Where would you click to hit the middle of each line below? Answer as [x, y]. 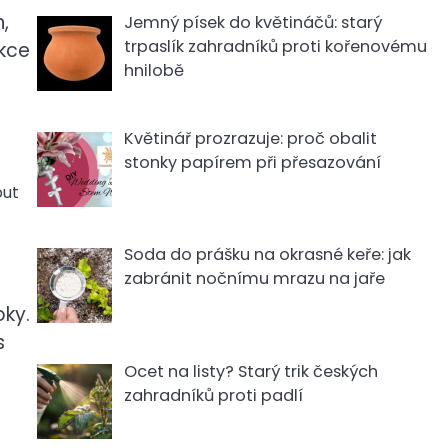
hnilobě [153, 71]
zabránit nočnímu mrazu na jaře [254, 279]
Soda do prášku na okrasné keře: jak [267, 255]
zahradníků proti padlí [213, 395]
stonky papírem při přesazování [252, 163]
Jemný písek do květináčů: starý [252, 23]
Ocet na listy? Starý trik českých [250, 371]
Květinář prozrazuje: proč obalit [250, 139]
